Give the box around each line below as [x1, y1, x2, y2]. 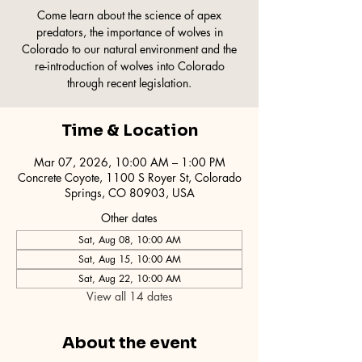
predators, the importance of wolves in [36, 24, 223, 40]
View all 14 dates [86, 288, 173, 305]
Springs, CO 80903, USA [64, 185, 195, 201]
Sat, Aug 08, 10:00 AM [78, 233, 181, 247]
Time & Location [61, 120, 198, 141]
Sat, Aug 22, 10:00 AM [78, 271, 181, 286]
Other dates [101, 210, 158, 226]
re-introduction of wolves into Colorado [34, 58, 225, 74]
